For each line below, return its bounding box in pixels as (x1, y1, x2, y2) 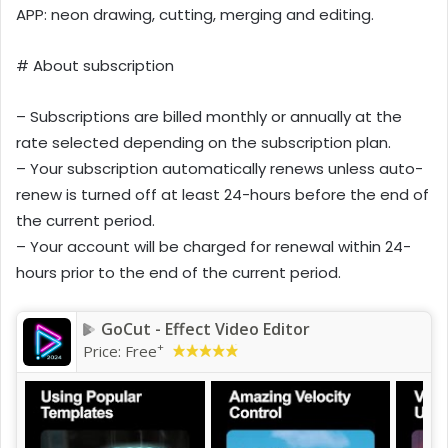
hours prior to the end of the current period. (16, 261, 341, 283)
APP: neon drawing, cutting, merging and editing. (16, 3, 374, 25)
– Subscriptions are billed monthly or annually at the (16, 105, 402, 127)
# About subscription (16, 54, 174, 76)
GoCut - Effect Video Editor (101, 317, 310, 340)
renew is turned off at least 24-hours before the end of (16, 183, 429, 205)
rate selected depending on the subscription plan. (16, 131, 391, 153)
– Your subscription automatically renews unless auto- (16, 157, 423, 179)
